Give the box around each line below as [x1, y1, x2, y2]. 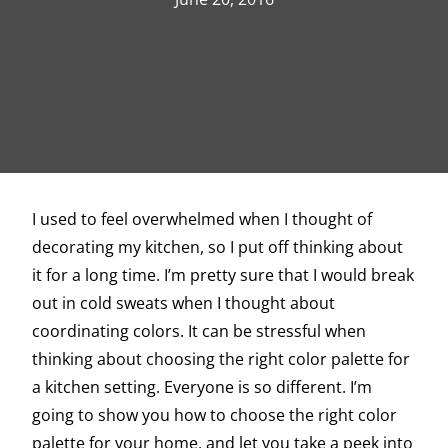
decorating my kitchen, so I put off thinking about [32, 236, 403, 259]
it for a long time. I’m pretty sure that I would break [32, 264, 414, 287]
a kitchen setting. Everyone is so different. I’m [32, 376, 372, 399]
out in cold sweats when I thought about [32, 292, 335, 315]
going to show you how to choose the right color [32, 404, 397, 427]
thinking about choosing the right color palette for [32, 348, 410, 371]
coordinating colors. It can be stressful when [32, 320, 366, 343]
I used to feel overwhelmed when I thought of [32, 208, 372, 231]
